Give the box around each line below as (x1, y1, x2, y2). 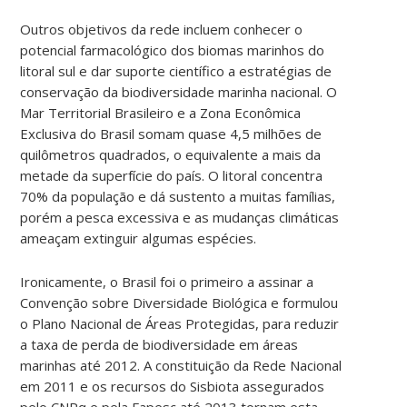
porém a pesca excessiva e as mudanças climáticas (20, 207, 340, 226)
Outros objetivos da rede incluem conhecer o (20, 19, 303, 38)
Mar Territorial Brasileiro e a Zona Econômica (20, 103, 302, 122)
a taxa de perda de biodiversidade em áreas (20, 334, 299, 353)
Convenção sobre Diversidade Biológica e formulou (20, 293, 339, 312)
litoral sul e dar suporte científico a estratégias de (20, 61, 333, 80)
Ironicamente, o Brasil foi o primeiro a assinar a (20, 272, 314, 291)
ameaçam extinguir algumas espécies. (20, 228, 257, 247)
